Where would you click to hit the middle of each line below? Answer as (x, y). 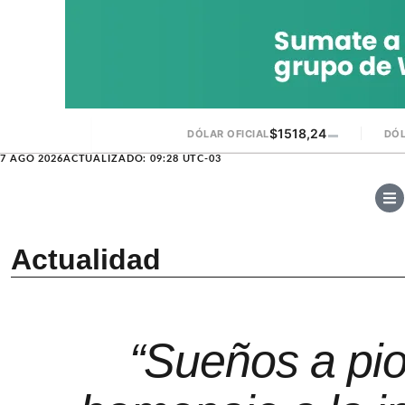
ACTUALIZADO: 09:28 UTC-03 (142, 159)
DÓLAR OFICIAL (228, 133)
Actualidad (86, 259)
